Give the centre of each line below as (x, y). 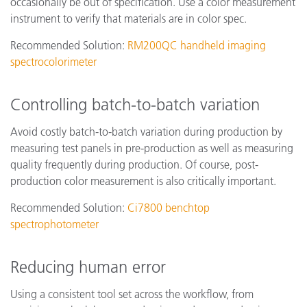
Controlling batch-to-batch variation (135, 104)
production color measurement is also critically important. (143, 181)
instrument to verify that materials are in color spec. (128, 18)
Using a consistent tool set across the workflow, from (132, 294)
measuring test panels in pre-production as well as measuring (152, 148)
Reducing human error (88, 267)
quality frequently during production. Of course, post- (134, 164)
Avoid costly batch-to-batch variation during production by (146, 131)
